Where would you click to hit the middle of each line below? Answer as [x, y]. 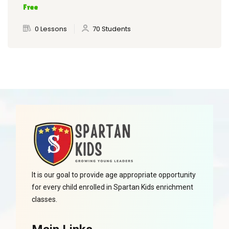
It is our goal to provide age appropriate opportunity [114, 175]
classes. [44, 200]
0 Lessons [51, 29]
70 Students [112, 29]
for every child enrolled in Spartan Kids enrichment [112, 187]
